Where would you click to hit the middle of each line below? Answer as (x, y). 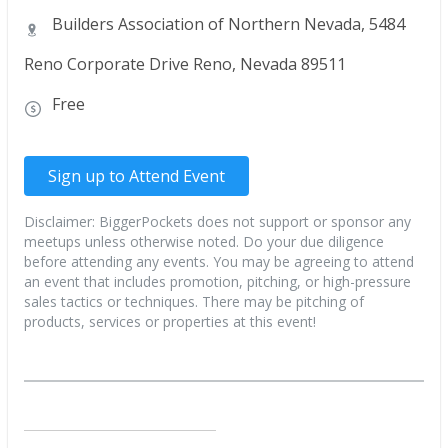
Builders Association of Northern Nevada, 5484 (226, 24)
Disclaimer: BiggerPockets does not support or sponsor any (217, 221)
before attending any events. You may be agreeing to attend (219, 261)
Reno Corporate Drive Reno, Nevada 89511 (185, 64)
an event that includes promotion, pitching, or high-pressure (217, 281)
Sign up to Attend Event (136, 176)
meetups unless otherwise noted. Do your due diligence (204, 241)
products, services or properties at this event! (170, 321)
